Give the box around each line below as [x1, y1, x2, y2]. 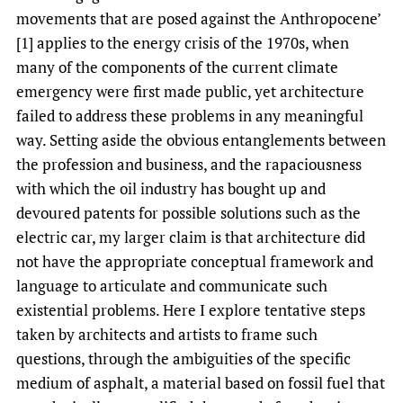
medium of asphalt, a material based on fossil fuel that [16, 372, 385, 393]
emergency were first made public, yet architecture [16, 80, 364, 102]
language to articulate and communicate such [16, 274, 327, 296]
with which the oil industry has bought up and [16, 177, 326, 199]
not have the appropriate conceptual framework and [16, 250, 373, 272]
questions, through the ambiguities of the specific [16, 347, 351, 369]
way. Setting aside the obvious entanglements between [16, 129, 386, 150]
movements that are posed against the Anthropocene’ [16, 7, 381, 29]
